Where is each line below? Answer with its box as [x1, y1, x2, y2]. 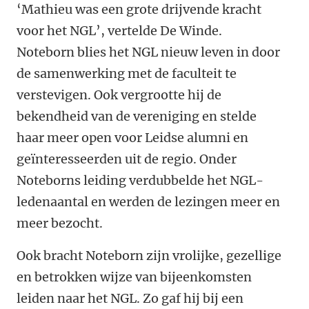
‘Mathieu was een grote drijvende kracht [17, 1, 261, 18]
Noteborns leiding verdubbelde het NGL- [17, 172, 263, 189]
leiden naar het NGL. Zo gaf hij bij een [17, 290, 243, 307]
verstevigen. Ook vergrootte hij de [17, 87, 221, 103]
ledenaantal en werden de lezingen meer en [17, 194, 280, 210]
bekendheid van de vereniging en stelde [17, 108, 257, 125]
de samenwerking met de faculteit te [17, 66, 237, 82]
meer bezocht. [17, 215, 103, 232]
